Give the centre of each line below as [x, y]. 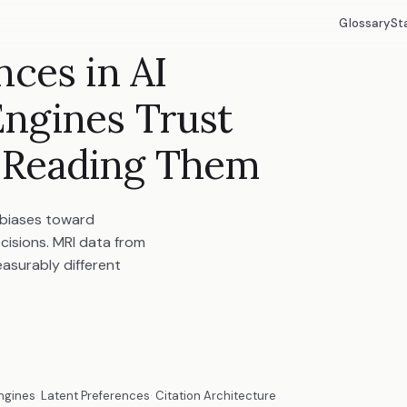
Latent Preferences [95, 395]
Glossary [365, 23]
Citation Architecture [215, 395]
